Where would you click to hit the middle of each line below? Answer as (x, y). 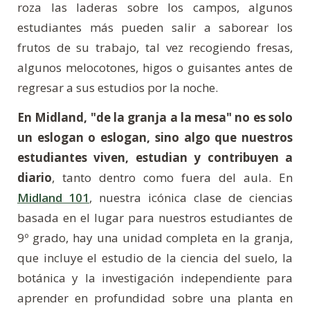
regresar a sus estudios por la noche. (118, 88)
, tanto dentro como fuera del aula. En (172, 178)
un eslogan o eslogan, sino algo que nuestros (155, 138)
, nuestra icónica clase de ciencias (191, 198)
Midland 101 (53, 198)
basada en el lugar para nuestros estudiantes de (155, 218)
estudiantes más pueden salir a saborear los (155, 28)
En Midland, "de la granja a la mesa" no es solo (155, 118)
